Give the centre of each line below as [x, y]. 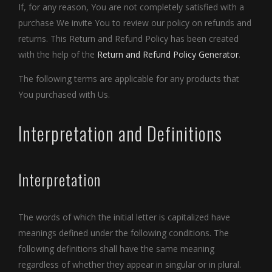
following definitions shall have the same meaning [116, 249]
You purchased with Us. [64, 94]
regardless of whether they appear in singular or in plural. [130, 265]
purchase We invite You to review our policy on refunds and [135, 22]
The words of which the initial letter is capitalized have [124, 217]
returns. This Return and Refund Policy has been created [128, 38]
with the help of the [58, 54]
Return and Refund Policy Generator [168, 54]
